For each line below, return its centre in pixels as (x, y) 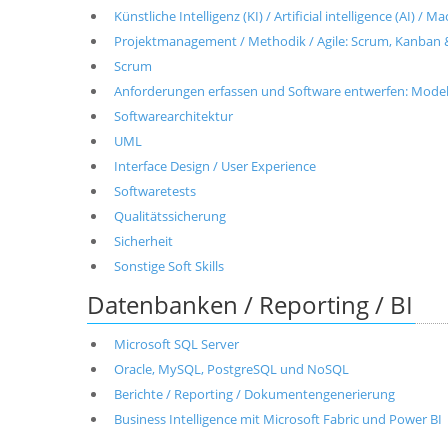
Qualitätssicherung (169, 216)
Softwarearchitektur (173, 116)
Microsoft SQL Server (176, 344)
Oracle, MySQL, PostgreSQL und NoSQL (231, 369)
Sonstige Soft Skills (168, 266)
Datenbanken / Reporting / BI (250, 304)
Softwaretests (154, 191)
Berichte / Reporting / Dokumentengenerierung (254, 394)
